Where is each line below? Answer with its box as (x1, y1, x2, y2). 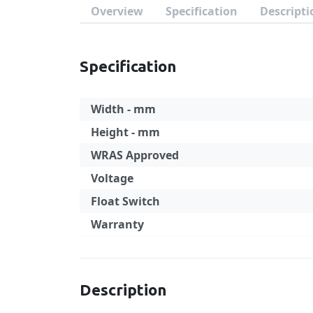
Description (80, 280, 166, 298)
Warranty (91, 216, 144, 232)
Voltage (91, 170, 133, 186)
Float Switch (91, 193, 160, 209)
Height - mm (91, 124, 160, 140)
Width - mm (91, 101, 156, 117)
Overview (91, 3, 143, 19)
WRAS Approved (91, 147, 179, 163)
